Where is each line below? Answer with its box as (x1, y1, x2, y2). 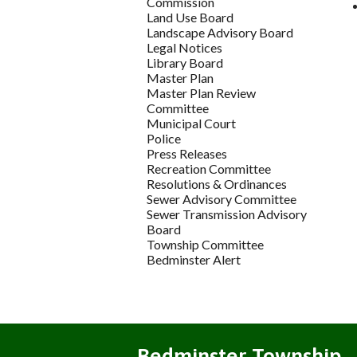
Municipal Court (147, 116, 237, 131)
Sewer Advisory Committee (147, 191, 297, 207)
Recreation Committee (147, 161, 272, 177)
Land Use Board (147, 10, 234, 25)
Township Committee (147, 237, 265, 253)
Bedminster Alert (147, 252, 241, 268)
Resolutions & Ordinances (147, 176, 288, 192)
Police (147, 131, 182, 147)
